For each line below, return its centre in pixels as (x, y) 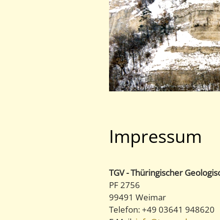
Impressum (155, 137)
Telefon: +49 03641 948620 (162, 210)
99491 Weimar (137, 197)
